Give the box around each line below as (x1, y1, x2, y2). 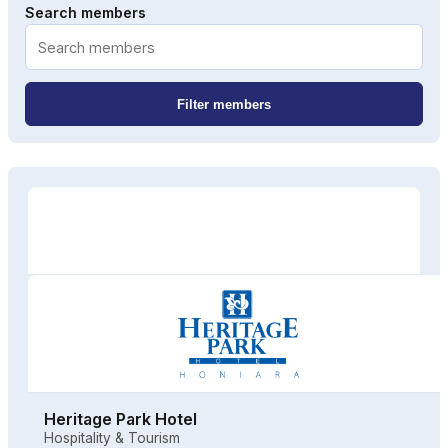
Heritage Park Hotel (44, 408, 197, 429)
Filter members (177, 96, 271, 112)
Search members (25, 4, 146, 22)
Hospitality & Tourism (44, 429, 180, 446)
